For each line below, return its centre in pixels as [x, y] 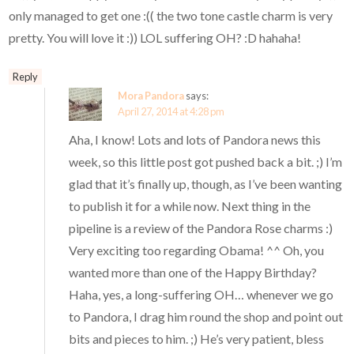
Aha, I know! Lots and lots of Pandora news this [195, 140]
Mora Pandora [151, 96]
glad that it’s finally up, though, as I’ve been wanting [206, 184]
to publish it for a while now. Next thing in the [190, 206]
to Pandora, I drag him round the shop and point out [206, 317]
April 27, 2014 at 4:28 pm [171, 112]
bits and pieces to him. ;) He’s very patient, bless [197, 339]
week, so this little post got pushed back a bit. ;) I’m [206, 162]
